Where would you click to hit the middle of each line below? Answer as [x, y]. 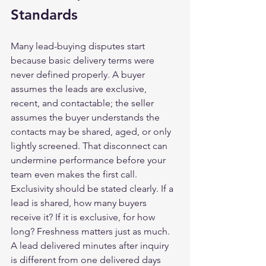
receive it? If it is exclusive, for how [84, 217]
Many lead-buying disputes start [79, 46]
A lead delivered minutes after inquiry [91, 246]
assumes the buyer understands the [86, 117]
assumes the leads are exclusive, [80, 89]
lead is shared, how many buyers [80, 203]
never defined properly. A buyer [79, 75]
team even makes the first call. [74, 174]
